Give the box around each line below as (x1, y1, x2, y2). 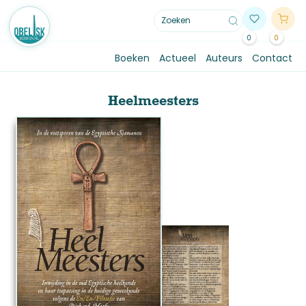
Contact (251, 51, 292, 65)
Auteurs (205, 51, 242, 65)
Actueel (158, 51, 196, 65)
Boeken (114, 51, 150, 65)
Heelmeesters (107, 92, 199, 109)
